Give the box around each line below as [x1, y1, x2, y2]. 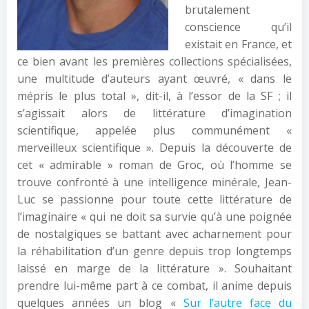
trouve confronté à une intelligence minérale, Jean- [17, 175, 292, 190]
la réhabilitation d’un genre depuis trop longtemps [17, 243, 292, 259]
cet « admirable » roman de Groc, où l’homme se [17, 157, 292, 172]
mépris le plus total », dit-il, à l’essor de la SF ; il [17, 88, 292, 103]
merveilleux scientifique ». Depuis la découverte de [17, 140, 292, 155]
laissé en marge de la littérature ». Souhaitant [17, 261, 292, 276]
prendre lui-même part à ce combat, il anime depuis [17, 278, 292, 293]
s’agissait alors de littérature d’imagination [17, 106, 292, 121]
